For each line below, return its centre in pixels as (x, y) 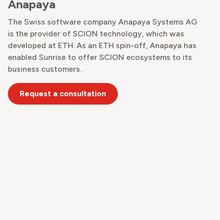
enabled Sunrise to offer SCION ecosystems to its (100, 57)
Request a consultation (63, 94)
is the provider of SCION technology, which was (96, 34)
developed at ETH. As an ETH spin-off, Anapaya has (102, 46)
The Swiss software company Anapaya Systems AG (103, 22)
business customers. (45, 69)
